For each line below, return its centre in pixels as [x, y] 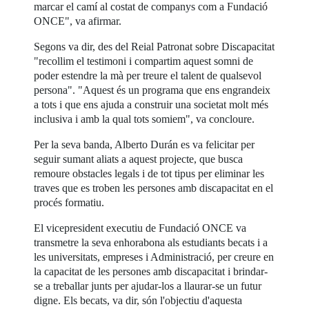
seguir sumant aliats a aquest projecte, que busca [139, 159]
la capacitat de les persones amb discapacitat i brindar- [151, 271]
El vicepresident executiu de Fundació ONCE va [140, 228]
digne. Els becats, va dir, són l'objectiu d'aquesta [138, 300]
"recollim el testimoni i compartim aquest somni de [144, 61]
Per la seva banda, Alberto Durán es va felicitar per [144, 144]
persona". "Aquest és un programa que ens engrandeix [152, 90]
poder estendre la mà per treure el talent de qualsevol [148, 75]
